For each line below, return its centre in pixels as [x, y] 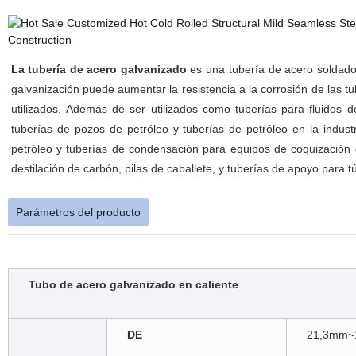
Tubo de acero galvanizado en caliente [133, 284]
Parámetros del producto [78, 212]
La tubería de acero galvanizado [99, 69]
